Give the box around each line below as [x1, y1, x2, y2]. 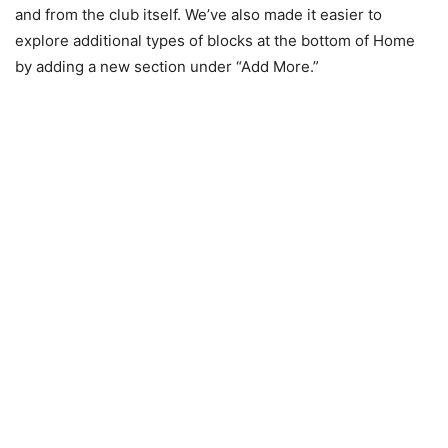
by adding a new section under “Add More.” [15, 57, 319, 77]
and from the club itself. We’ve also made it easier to [15, 5, 382, 25]
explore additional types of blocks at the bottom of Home [15, 31, 415, 51]
